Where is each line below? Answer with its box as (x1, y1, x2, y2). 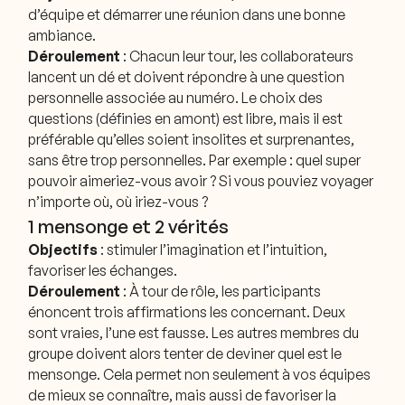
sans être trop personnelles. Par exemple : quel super (28, 151, 362, 170)
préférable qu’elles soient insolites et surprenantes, (28, 130, 355, 149)
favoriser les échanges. (28, 261, 178, 280)
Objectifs (28, 240, 99, 259)
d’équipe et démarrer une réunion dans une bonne (28, 5, 346, 24)
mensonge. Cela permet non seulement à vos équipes (28, 365, 372, 384)
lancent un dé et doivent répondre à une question (28, 68, 345, 87)
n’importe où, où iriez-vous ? (28, 193, 209, 212)
